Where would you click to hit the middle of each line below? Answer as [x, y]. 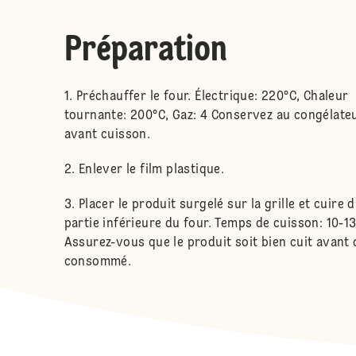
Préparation [145, 50]
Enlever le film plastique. [151, 170]
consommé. [98, 262]
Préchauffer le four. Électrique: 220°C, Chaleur [212, 97]
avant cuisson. [107, 135]
